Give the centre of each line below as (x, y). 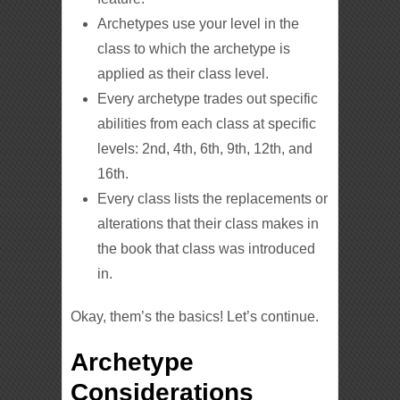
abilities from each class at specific (207, 123)
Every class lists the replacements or (213, 198)
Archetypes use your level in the (199, 23)
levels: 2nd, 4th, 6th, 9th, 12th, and (205, 148)
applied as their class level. (183, 73)
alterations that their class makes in (208, 223)
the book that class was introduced (207, 248)
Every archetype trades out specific (208, 98)
